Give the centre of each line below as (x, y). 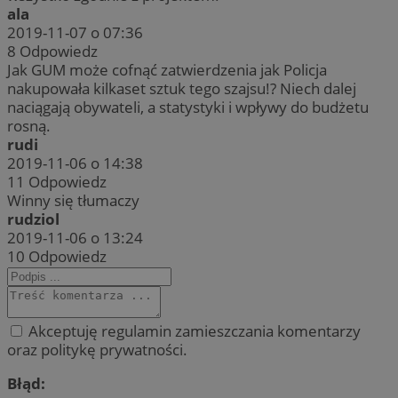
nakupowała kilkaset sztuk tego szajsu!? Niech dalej (182, 89)
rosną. (29, 126)
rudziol (33, 219)
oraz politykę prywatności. (97, 350)
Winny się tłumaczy (73, 201)
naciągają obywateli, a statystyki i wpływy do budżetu (188, 107)
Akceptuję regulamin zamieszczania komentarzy (193, 331)
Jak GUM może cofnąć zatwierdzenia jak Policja (167, 70)
